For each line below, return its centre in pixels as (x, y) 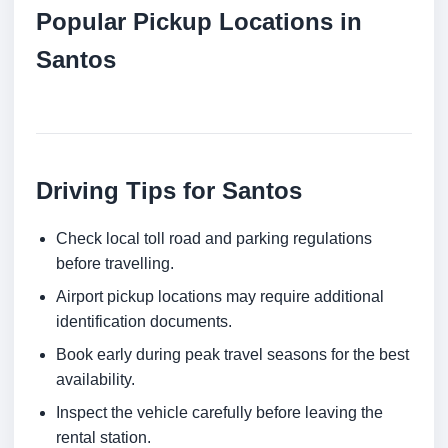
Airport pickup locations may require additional (220, 297)
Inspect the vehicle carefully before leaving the (219, 413)
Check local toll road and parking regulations (214, 239)
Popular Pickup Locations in (199, 22)
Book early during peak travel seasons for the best (232, 355)
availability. (95, 380)
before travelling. (115, 264)
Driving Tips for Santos (169, 191)
